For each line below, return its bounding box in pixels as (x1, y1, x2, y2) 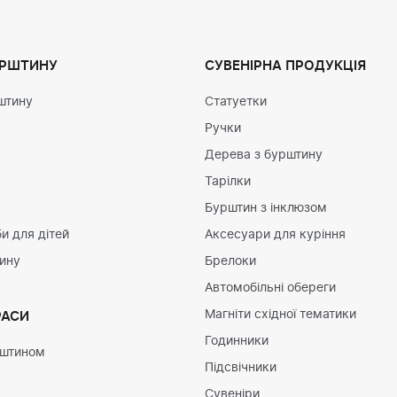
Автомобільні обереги (205, 282, 336, 294)
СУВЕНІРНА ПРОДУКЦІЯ (205, 59, 366, 73)
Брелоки (205, 255, 256, 268)
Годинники (205, 335, 269, 347)
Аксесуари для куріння (205, 229, 346, 241)
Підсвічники (205, 362, 276, 374)
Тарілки (205, 175, 251, 188)
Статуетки (205, 96, 267, 108)
